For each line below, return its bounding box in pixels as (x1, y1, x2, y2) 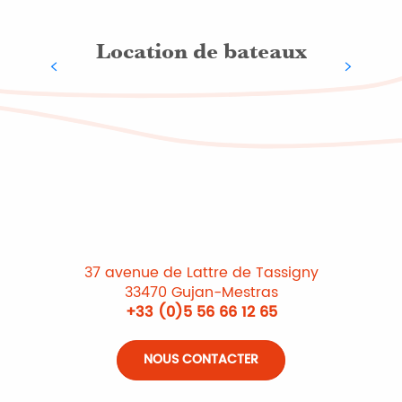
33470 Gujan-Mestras (124, 280, 278, 304)
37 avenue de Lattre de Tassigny (83, 260, 319, 284)
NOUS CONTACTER (144, 349, 258, 371)
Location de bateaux (95, 38, 307, 64)
